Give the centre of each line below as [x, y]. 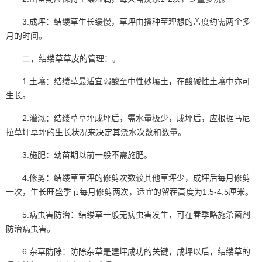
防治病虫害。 [30, 228]
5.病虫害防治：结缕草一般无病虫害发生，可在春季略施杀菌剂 [128, 214]
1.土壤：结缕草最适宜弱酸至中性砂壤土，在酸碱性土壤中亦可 [128, 81]
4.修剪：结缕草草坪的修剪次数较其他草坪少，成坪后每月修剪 [128, 177]
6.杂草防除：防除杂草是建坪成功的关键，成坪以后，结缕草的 [128, 251]
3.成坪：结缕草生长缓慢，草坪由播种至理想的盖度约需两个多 [128, 21]
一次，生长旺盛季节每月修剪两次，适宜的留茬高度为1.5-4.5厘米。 [130, 192]
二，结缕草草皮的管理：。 [63, 58]
